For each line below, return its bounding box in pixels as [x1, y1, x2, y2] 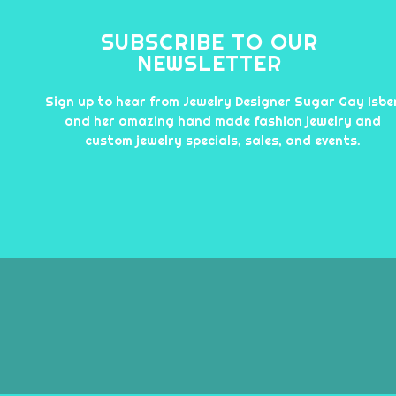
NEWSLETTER [136, 49, 282, 78]
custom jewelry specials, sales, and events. [84, 133, 361, 149]
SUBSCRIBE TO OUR [100, 28, 318, 57]
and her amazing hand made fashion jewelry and [64, 113, 381, 130]
